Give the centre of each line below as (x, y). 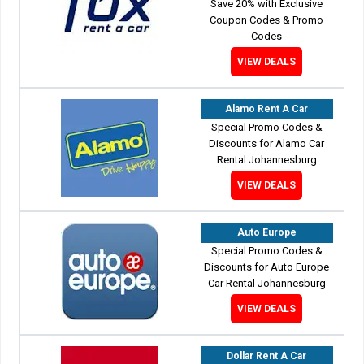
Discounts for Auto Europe (267, 266)
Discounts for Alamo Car (267, 143)
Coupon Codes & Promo (267, 19)
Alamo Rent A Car (267, 108)
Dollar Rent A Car (267, 355)
